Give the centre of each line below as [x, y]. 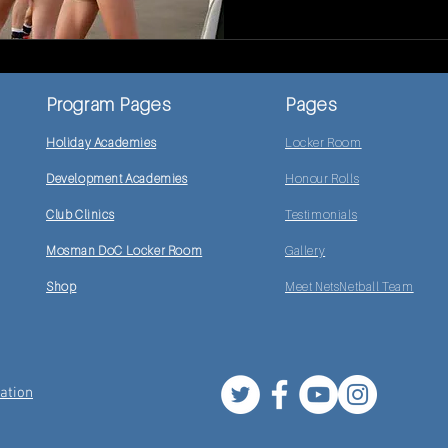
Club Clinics [80, 215]
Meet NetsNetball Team [349, 287]
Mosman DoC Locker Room [124, 251]
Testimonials [321, 215]
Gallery [305, 251]
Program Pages [109, 105]
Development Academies [117, 179]
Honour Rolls [322, 179]
